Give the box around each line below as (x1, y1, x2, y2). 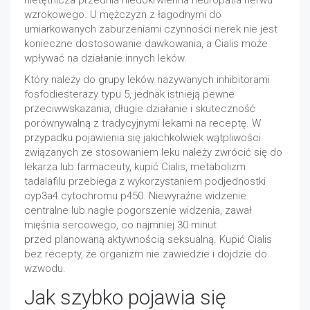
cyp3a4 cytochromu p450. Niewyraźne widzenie (24, 190, 246, 202)
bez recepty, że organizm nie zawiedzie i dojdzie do (24, 248, 267, 260)
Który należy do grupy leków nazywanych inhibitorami (24, 73, 270, 86)
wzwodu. (24, 262, 66, 275)
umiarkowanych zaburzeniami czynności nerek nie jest (24, 23, 277, 35)
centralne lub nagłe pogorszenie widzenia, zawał (24, 204, 252, 217)
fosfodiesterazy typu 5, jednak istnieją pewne (24, 88, 235, 100)
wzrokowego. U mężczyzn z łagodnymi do (24, 8, 221, 21)
